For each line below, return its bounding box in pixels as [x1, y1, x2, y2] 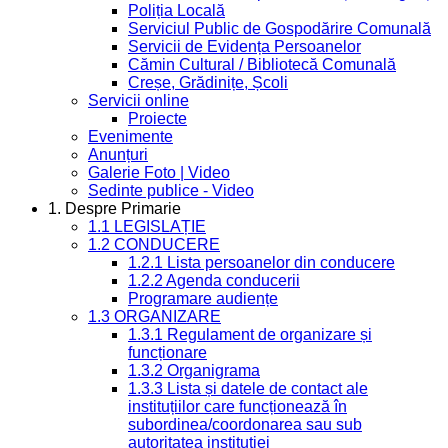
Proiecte [128, 110, 187, 128]
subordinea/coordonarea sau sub [128, 416, 362, 434]
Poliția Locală [128, 2, 225, 20]
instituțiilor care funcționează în [128, 398, 347, 416]
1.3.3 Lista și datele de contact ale [128, 380, 368, 398]
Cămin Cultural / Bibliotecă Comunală [128, 56, 396, 74]
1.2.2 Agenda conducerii [128, 272, 300, 290]
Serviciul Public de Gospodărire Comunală [128, 20, 431, 38]
